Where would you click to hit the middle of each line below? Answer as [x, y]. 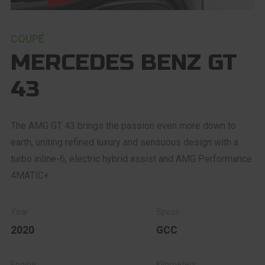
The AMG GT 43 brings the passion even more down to [123, 125]
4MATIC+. [30, 175]
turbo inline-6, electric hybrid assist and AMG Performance [131, 159]
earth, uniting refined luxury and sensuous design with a [124, 142]
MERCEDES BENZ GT [124, 62]
